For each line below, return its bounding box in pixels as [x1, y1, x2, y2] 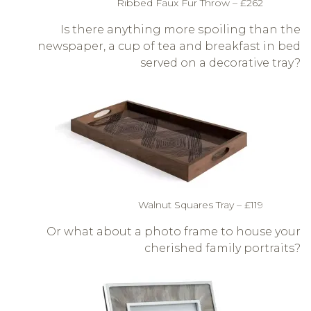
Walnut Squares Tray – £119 [138, 199, 263, 212]
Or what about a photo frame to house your [47, 225, 301, 239]
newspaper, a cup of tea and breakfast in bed [37, 40, 301, 53]
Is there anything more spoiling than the [60, 23, 301, 37]
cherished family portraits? [144, 242, 301, 255]
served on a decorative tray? [140, 56, 301, 70]
